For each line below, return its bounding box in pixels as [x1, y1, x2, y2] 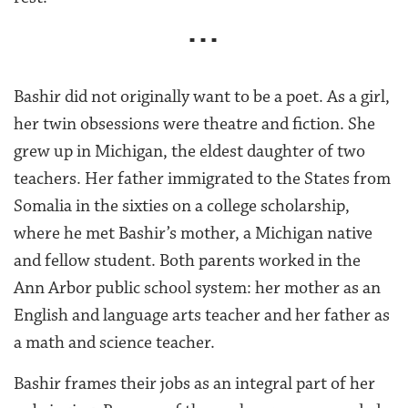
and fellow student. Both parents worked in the [14, 249, 361, 271]
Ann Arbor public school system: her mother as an [14, 276, 381, 299]
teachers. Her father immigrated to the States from [14, 167, 391, 189]
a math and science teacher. [14, 331, 215, 353]
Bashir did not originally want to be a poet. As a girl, [14, 85, 390, 107]
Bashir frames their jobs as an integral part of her [14, 372, 375, 394]
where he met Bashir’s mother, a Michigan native [14, 221, 372, 244]
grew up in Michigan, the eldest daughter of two [14, 139, 365, 162]
